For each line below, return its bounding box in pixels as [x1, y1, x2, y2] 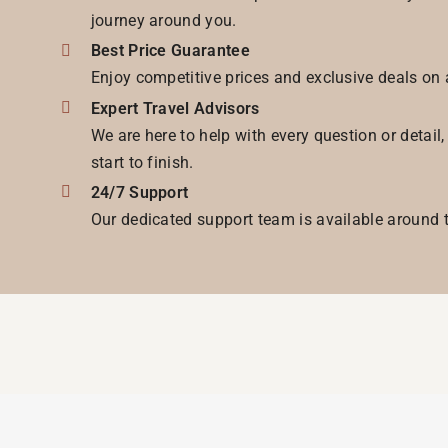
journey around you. [90, 11, 237, 31]
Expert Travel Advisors [90, 98, 260, 118]
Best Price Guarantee [90, 41, 251, 61]
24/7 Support [90, 182, 189, 202]
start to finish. [90, 152, 194, 172]
